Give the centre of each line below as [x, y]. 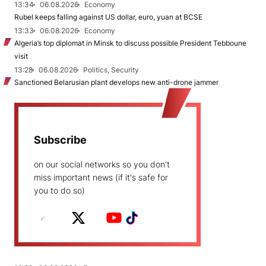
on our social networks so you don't [102, 164]
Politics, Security [111, 69]
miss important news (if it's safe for [101, 177]
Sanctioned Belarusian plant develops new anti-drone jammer [116, 82]
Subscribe [60, 140]
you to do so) [59, 190]
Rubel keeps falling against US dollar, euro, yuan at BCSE [108, 17]
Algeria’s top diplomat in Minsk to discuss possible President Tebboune [130, 43]
